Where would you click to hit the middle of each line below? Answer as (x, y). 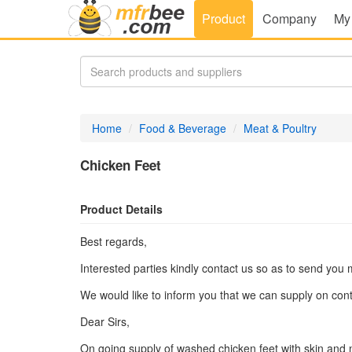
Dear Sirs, (105, 321)
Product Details (121, 209)
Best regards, (114, 241)
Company (290, 18)
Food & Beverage (183, 128)
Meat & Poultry (280, 128)
